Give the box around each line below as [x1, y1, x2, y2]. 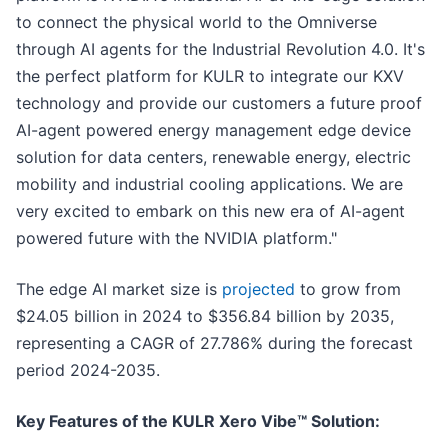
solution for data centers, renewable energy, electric [16, 147, 411, 168]
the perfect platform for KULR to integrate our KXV [16, 66, 404, 87]
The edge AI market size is [16, 279, 222, 300]
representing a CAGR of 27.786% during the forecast [16, 333, 413, 354]
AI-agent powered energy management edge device [16, 120, 411, 141]
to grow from [295, 279, 401, 300]
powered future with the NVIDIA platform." [16, 228, 337, 249]
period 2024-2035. [16, 360, 160, 381]
